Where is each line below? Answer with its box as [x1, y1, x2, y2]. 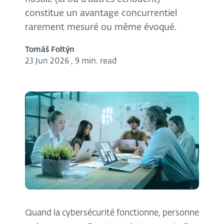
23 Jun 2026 [25, 57, 69, 65]
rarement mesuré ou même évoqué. [25, 22, 176, 32]
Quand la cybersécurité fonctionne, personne [25, 208, 199, 217]
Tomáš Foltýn [25, 45, 74, 53]
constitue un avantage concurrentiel [25, 8, 177, 18]
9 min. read [75, 57, 116, 65]
